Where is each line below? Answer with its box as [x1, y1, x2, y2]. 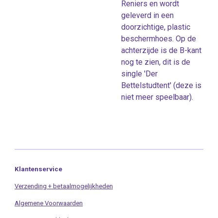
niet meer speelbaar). [121, 92, 193, 102]
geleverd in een [121, 11, 174, 20]
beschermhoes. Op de [121, 34, 196, 43]
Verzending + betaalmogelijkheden [15, 182, 113, 190]
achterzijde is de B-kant [121, 46, 201, 55]
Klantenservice [15, 165, 62, 173]
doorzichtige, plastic [121, 22, 190, 32]
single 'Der [121, 69, 158, 78]
